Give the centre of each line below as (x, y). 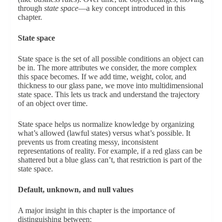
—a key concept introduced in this (132, 8)
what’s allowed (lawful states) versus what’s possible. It (104, 133)
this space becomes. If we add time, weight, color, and (102, 77)
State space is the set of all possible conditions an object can (111, 59)
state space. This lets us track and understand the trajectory (109, 95)
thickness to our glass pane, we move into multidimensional (110, 86)
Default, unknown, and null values (75, 190)
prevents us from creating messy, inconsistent (88, 142)
